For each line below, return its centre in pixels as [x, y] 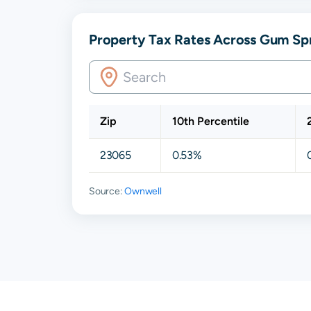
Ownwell [143, 191]
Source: [107, 191]
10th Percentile [211, 121]
